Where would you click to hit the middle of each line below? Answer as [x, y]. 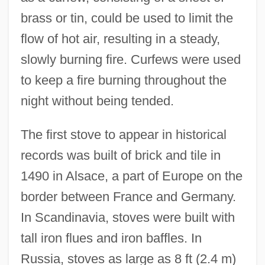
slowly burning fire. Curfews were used [130, 60]
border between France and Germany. [128, 197]
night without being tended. [97, 101]
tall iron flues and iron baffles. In [111, 238]
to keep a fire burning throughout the [123, 80]
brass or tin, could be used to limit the [127, 18]
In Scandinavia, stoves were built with [127, 218]
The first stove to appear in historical [123, 135]
